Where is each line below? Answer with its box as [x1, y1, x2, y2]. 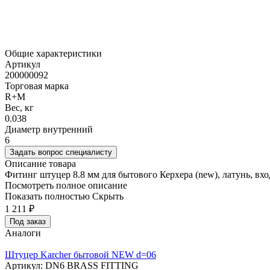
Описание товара [5, 159, 76, 169]
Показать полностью [5, 191, 90, 202]
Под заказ [10, 217, 46, 227]
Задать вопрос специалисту [10, 148, 112, 157]
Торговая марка [5, 81, 69, 92]
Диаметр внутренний [5, 124, 93, 135]
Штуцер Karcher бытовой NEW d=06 [5, 250, 156, 260]
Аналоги [5, 228, 41, 239]
